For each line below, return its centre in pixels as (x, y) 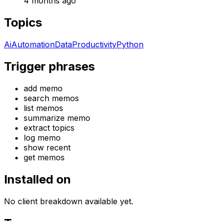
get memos (44, 157)
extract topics (49, 128)
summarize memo (57, 118)
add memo (43, 88)
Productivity (94, 44)
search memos (51, 98)
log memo (42, 137)
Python (130, 44)
